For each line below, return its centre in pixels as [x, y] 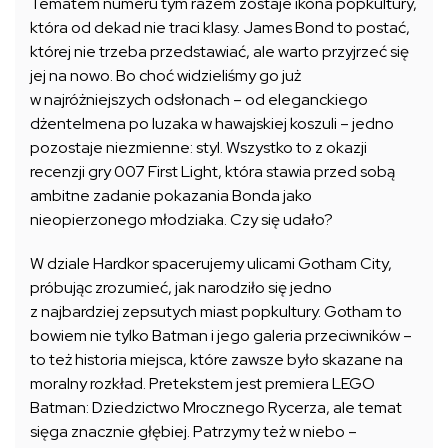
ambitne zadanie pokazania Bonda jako [171, 196]
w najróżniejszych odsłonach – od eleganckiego [199, 100]
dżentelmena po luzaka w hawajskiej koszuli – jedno [212, 124]
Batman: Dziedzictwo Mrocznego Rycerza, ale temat [216, 408]
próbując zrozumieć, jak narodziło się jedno [181, 288]
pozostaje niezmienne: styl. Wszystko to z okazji [198, 148]
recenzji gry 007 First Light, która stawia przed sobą [212, 172]
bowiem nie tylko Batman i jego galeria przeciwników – [221, 336]
